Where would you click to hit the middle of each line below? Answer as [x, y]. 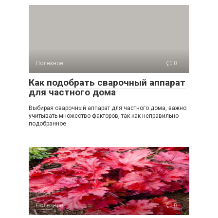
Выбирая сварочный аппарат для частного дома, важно [108, 108]
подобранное [47, 123]
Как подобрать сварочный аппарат [107, 82]
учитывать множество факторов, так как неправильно [104, 116]
